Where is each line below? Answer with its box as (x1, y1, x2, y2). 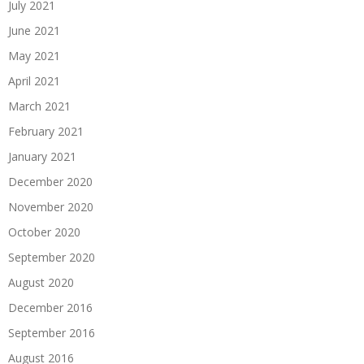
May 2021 (8, 47, 60, 63)
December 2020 (8, 173, 93, 189)
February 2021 (8, 123, 84, 139)
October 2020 (8, 223, 80, 240)
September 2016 (8, 324, 95, 340)
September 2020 (8, 249, 95, 265)
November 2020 (8, 198, 93, 214)
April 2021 (8, 72, 60, 89)
